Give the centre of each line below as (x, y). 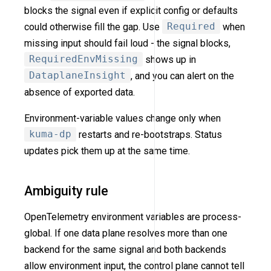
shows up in (169, 59)
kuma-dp (50, 134)
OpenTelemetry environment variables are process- (133, 217)
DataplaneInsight (77, 76)
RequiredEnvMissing (83, 59)
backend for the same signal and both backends (125, 249)
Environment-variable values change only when (122, 118)
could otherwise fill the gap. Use (93, 27)
